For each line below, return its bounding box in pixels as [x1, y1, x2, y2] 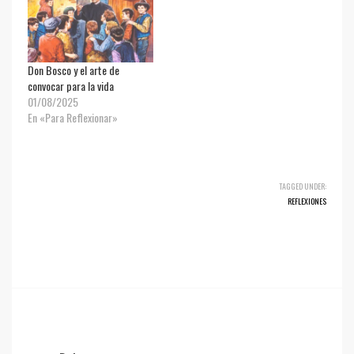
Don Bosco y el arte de [28, 61, 119, 78]
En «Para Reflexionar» [28, 108, 118, 126]
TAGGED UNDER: [279, 179, 326, 192]
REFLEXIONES [288, 194, 326, 207]
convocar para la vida [28, 77, 114, 94]
